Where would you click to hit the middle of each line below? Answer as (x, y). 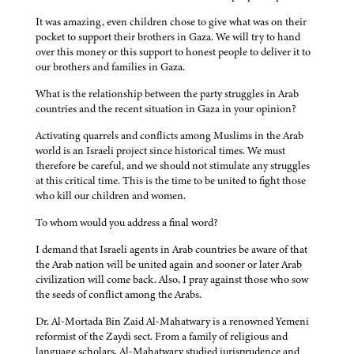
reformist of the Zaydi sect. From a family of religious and (162, 337)
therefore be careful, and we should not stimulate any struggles (173, 166)
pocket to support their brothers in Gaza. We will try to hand (168, 37)
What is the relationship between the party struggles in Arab (167, 94)
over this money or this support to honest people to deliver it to (173, 52)
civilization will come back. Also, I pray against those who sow (172, 280)
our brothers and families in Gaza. (110, 67)
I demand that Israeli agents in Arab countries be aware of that (171, 250)
